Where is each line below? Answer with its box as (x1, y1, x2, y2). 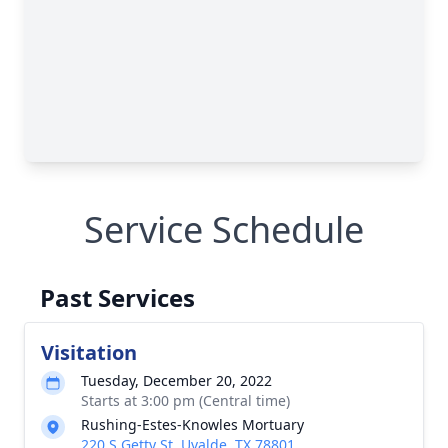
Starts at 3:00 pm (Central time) (81, 391, 290, 410)
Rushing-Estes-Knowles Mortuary (81, 415, 304, 434)
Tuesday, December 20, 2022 (81, 371, 272, 390)
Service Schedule (84, 205, 364, 254)
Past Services (40, 281, 195, 314)
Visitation (41, 339, 137, 366)
